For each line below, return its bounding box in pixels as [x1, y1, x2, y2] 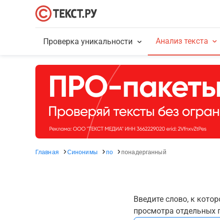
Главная [35, 147, 59, 156]
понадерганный [121, 147, 166, 156]
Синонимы [67, 147, 98, 156]
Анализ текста [155, 36, 208, 46]
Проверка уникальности [43, 37, 133, 46]
